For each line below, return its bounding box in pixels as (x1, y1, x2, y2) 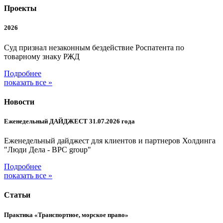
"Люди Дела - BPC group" (4, 145, 91, 154)
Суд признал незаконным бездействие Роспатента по (4, 43, 184, 52)
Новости (4, 97, 34, 106)
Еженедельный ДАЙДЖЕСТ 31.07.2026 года (4, 117, 135, 125)
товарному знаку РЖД (4, 52, 80, 61)
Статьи (4, 191, 30, 200)
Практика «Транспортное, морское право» (4, 211, 128, 219)
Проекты (4, 4, 37, 13)
